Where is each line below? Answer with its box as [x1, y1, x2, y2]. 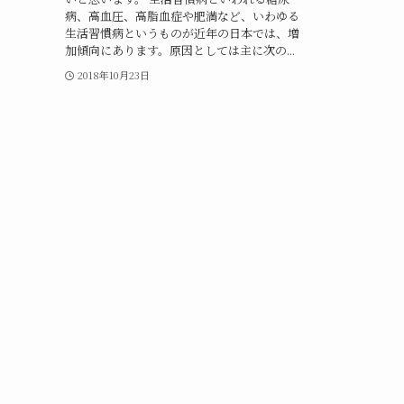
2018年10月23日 [77, 67, 150, 82]
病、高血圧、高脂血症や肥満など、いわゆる [65, 6, 299, 24]
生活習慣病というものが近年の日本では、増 [65, 23, 299, 41]
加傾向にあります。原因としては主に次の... [65, 41, 295, 59]
